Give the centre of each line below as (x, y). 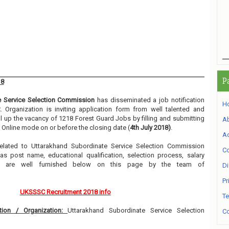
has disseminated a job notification (150, 100)
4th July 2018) (150, 128)
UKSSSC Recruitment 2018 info (65, 192)
